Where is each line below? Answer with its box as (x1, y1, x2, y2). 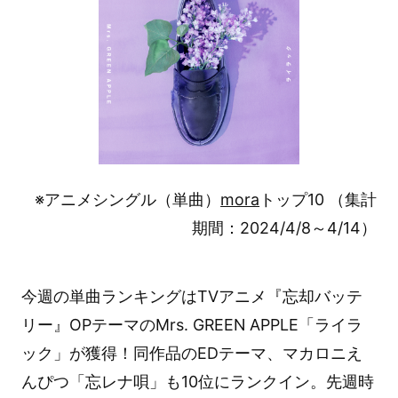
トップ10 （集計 (259, 189, 378, 209)
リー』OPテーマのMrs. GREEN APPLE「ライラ (20, 314, 362, 334)
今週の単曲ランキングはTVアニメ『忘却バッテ (20, 286, 362, 306)
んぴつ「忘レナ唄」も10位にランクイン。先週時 (20, 371, 374, 391)
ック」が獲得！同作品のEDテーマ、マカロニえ (20, 343, 362, 362)
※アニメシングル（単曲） (35, 189, 221, 209)
